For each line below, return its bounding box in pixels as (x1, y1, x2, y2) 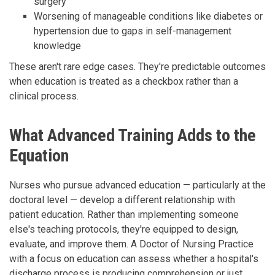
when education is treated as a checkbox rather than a (9, 75, 238, 87)
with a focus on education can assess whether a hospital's (9, 252, 258, 265)
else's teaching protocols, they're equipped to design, (9, 223, 238, 235)
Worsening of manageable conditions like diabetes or (34, 10, 263, 22)
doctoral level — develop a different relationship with (9, 193, 235, 206)
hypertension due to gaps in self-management (34, 25, 231, 37)
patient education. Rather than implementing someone (9, 208, 239, 220)
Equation (9, 145, 69, 166)
